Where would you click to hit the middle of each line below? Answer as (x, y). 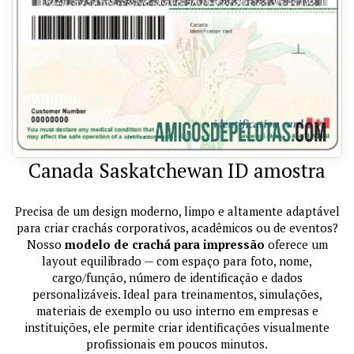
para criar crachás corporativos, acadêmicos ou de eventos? (177, 228)
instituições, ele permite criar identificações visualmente (177, 328)
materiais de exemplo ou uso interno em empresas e (177, 311)
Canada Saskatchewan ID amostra (177, 171)
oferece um (296, 245)
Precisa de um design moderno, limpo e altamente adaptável (177, 211)
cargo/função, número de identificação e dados (177, 278)
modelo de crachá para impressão (164, 245)
